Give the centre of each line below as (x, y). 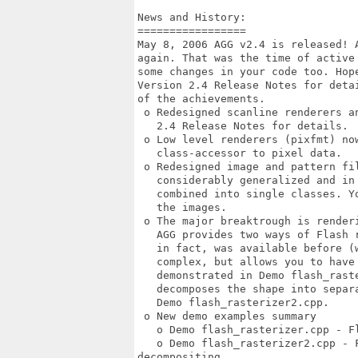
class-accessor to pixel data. (243, 153)
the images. (185, 207)
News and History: (192, 17)
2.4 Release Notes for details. (246, 126)
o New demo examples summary (230, 316)
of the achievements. (205, 99)
